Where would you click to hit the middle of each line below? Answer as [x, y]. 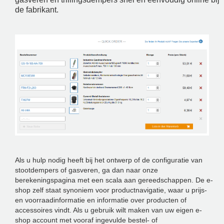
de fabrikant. [37, 9]
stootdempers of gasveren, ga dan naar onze [86, 170]
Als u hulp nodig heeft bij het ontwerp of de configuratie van [109, 160]
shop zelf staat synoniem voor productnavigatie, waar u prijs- [111, 190]
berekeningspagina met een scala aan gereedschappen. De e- [114, 180]
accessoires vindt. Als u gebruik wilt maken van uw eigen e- [108, 210]
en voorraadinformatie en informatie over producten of [101, 200]
